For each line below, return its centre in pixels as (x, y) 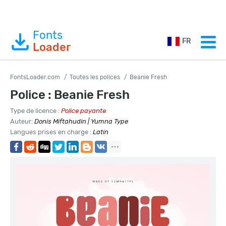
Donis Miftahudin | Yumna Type (81, 121)
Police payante (83, 111)
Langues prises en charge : (51, 132)
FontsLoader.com (35, 77)
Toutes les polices (95, 77)
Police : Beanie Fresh (70, 95)
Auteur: (22, 121)
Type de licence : (36, 111)
